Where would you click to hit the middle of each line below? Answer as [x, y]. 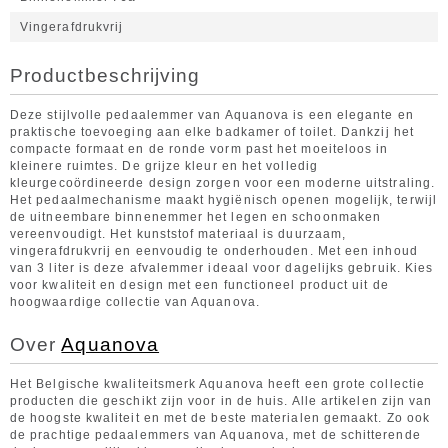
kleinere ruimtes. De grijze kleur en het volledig [164, 166]
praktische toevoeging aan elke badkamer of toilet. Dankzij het [212, 132]
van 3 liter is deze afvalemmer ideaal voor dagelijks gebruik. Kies [222, 268]
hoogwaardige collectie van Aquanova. [135, 302]
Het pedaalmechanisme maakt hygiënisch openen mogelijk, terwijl [223, 200]
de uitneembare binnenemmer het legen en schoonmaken [196, 217]
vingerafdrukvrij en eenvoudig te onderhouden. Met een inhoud [214, 251]
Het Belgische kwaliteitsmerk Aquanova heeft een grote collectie [218, 384]
